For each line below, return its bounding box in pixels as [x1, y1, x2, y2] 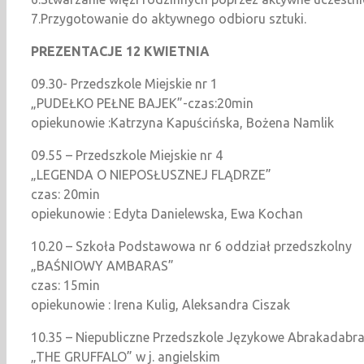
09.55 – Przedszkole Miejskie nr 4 [31, 147, 223, 162]
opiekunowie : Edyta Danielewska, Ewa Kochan [31, 206, 303, 221]
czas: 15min [31, 277, 100, 292]
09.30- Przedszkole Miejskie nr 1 [31, 76, 218, 91]
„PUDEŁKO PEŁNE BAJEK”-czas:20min [31, 95, 253, 110]
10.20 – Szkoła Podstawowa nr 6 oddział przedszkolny [31, 238, 352, 253]
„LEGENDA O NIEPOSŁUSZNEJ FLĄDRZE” [31, 167, 271, 182]
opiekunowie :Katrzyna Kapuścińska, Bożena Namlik [31, 115, 334, 130]
